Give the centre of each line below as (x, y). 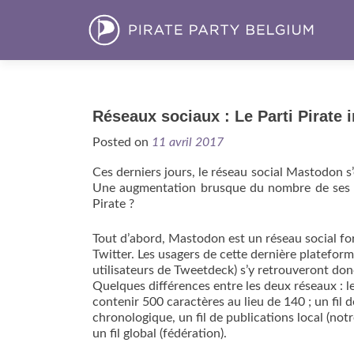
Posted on (122, 142)
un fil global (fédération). (160, 333)
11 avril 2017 (188, 142)
